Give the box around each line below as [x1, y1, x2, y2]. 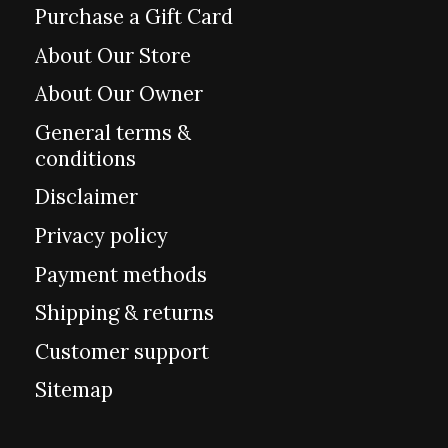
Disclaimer [35, 184, 138, 211]
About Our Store [35, 42, 191, 69]
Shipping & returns [35, 300, 214, 327]
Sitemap [35, 377, 113, 404]
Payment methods [35, 261, 207, 288]
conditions [35, 145, 136, 172]
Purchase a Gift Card [35, 4, 233, 30]
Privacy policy [35, 222, 168, 249]
